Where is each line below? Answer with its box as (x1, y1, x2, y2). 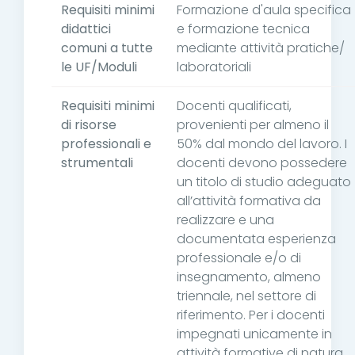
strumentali (61, 154, 133, 173)
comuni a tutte (61, 39, 153, 58)
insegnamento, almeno (177, 268, 321, 287)
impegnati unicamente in (177, 325, 332, 344)
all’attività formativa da (177, 192, 321, 211)
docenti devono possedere (177, 154, 347, 173)
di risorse (61, 116, 116, 135)
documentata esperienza (177, 230, 336, 249)
